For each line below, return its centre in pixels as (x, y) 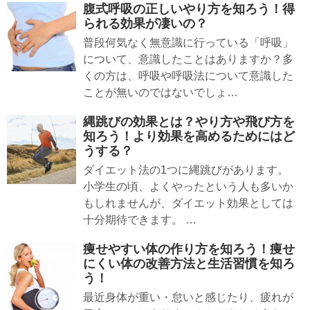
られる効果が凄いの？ (145, 24)
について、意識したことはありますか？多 (188, 60)
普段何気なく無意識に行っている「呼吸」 (188, 43)
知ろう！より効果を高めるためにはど (189, 137)
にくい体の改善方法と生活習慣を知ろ (189, 264)
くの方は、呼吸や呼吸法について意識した (188, 76)
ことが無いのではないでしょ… (161, 93)
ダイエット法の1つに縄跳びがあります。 (186, 170)
